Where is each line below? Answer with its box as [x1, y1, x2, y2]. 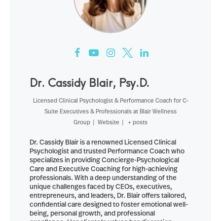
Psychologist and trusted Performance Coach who [30, 146, 184, 156]
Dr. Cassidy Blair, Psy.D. [30, 73, 149, 91]
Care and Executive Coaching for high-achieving [30, 164, 178, 174]
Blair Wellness [140, 107, 177, 116]
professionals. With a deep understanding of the [30, 173, 177, 183]
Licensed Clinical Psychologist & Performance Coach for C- [33, 96, 188, 105]
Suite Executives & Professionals [44, 107, 132, 116]
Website [97, 118, 119, 127]
